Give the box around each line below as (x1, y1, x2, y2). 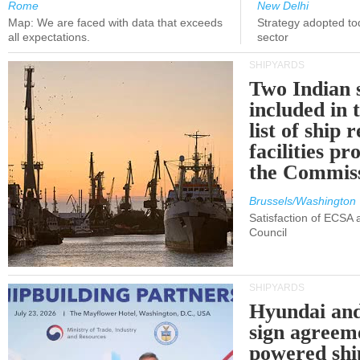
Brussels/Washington (249, 194, 356, 207)
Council (249, 226, 287, 239)
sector (257, 31, 288, 43)
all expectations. (8, 31, 90, 43)
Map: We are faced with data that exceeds (8, 16, 223, 29)
